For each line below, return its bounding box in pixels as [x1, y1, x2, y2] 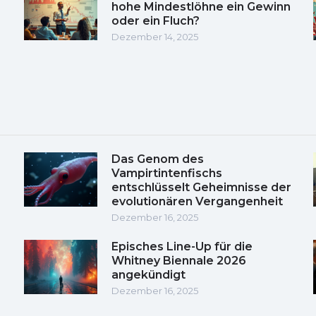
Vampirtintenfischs [111, 166, 222, 180]
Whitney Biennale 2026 [111, 253, 246, 267]
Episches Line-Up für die [111, 239, 253, 253]
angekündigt [111, 267, 186, 281]
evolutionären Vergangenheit [111, 194, 283, 208]
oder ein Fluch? [111, 13, 200, 28]
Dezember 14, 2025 [111, 30, 198, 42]
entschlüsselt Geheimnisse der [111, 180, 291, 194]
